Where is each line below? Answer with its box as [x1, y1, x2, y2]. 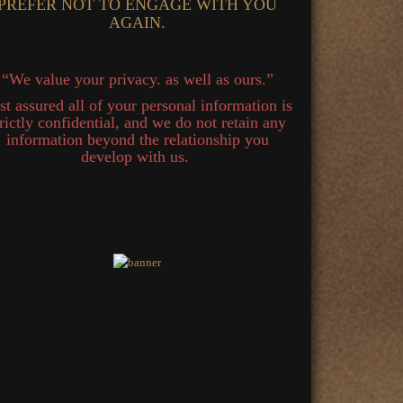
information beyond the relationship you [5, 130, 269, 148]
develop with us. [81, 148, 194, 166]
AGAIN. [109, 13, 166, 31]
